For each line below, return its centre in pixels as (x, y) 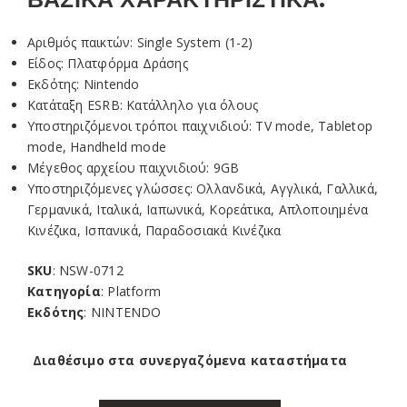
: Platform (130, 291)
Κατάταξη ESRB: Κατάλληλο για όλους (143, 104)
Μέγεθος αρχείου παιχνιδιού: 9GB (134, 167)
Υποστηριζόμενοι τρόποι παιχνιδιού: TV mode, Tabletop (200, 125)
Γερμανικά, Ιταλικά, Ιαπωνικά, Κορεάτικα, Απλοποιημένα (198, 209)
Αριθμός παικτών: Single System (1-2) (140, 42)
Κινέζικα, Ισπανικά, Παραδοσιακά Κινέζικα (154, 230)
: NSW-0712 (88, 270)
